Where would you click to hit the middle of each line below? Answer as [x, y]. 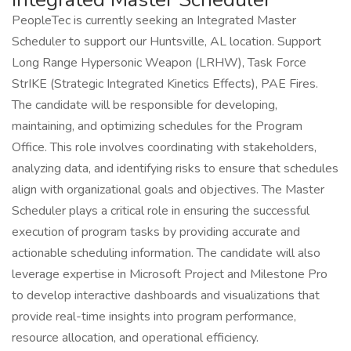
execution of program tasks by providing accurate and [156, 232]
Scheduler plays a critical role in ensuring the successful [161, 211]
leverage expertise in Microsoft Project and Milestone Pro [170, 274]
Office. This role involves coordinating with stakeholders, [164, 147]
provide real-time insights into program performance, [154, 317]
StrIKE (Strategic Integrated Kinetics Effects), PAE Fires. [165, 84]
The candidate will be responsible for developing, [145, 105]
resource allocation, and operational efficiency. [135, 338]
